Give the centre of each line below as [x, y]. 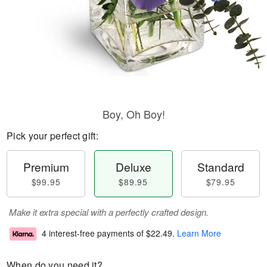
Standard [221, 167]
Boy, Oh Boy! [133, 114]
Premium [46, 167]
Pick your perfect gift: [52, 136]
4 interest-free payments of [94, 233]
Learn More [199, 233]
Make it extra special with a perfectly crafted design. [109, 212]
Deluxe [133, 167]
